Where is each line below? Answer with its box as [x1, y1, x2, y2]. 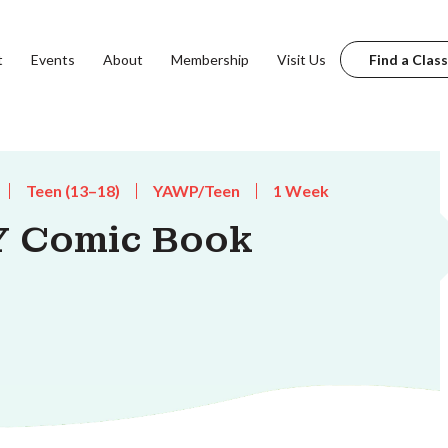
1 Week [273, 181, 329, 200]
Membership [170, 50, 249, 68]
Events [30, 50, 75, 68]
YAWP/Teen [153, 181, 240, 200]
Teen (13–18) [26, 181, 120, 200]
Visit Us [276, 50, 326, 68]
